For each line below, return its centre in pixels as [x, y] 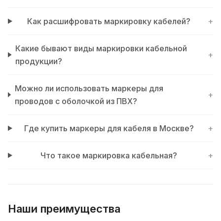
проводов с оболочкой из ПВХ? [76, 101]
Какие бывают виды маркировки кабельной [101, 48]
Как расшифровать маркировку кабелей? [109, 21]
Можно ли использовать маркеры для [89, 88]
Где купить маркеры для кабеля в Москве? [109, 128]
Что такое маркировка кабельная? [109, 155]
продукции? [39, 61]
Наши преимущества [64, 209]
